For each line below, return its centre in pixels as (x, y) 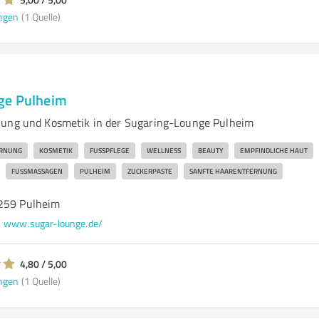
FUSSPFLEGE (107, 150)
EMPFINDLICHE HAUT (273, 150)
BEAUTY (210, 150)
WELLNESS (163, 150)
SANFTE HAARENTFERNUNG (233, 171)
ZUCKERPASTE (150, 171)
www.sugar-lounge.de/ (53, 223)
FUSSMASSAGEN (34, 171)
